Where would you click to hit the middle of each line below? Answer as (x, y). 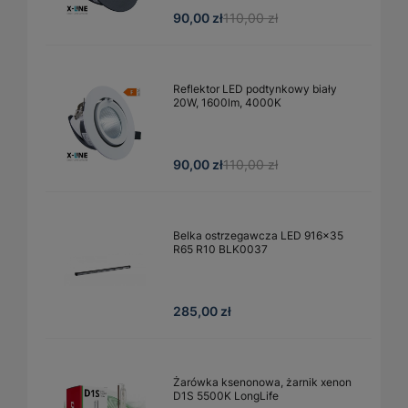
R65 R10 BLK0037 (220, 249)
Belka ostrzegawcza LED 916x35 (258, 235)
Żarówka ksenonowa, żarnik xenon (262, 382)
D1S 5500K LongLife (226, 395)
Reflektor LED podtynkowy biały (255, 88)
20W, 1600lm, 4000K (227, 102)
